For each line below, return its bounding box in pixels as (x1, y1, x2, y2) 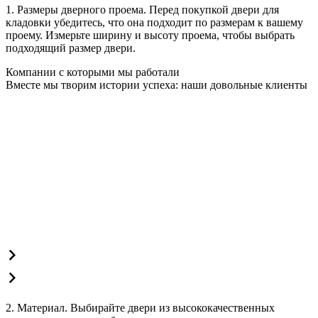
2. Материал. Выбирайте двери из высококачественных (6, 302, 275, 314)
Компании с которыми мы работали (6, 66, 180, 79)
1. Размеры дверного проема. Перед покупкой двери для (6, 4, 279, 16)
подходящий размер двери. (6, 42, 136, 55)
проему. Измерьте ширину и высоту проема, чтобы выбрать (6, 29, 295, 42)
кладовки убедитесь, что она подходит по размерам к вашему (6, 16, 303, 29)
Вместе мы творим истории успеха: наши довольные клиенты (6, 79, 307, 92)
